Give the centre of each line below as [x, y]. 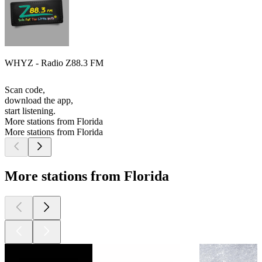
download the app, [39, 101]
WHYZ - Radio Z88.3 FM [54, 63]
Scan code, [25, 90]
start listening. [30, 111]
